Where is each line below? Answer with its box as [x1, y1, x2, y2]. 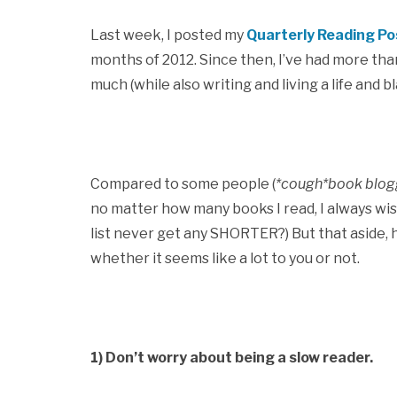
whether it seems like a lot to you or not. [90, 250, 360, 267]
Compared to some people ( [90, 175, 276, 192]
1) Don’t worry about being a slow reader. [90, 349, 373, 366]
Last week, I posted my [90, 27, 246, 43]
